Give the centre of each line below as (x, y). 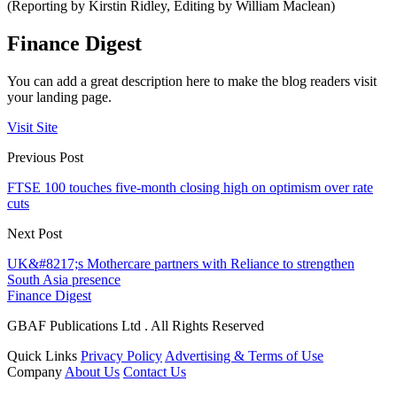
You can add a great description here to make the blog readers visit (192, 82)
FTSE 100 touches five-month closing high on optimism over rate (190, 188)
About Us (92, 372)
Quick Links (42, 356)
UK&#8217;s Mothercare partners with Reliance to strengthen (181, 264)
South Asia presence (64, 280)
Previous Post (45, 158)
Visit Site (32, 128)
